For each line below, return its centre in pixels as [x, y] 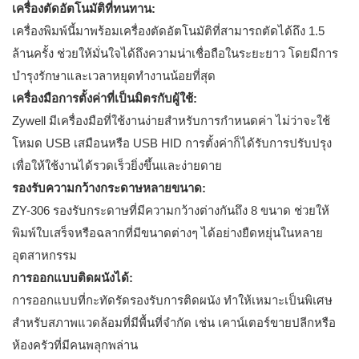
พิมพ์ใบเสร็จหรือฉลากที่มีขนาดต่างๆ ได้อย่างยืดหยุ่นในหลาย [167, 233]
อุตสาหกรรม [44, 256]
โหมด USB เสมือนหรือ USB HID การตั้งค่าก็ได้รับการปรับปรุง [172, 143]
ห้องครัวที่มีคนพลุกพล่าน [75, 345]
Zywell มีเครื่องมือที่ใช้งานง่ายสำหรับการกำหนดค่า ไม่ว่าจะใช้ [171, 121]
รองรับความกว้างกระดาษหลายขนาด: [109, 188]
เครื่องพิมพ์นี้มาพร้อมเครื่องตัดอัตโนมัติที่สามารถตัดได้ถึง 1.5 [168, 31]
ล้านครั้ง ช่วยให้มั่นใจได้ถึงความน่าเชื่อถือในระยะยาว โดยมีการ [175, 54]
